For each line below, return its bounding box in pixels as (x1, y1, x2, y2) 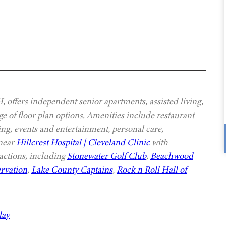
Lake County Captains (31, 163, 112, 176)
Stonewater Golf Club (67, 150, 146, 162)
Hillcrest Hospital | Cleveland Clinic (16, 136, 150, 149)
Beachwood (150, 150, 193, 162)
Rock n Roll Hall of (117, 163, 187, 176)
